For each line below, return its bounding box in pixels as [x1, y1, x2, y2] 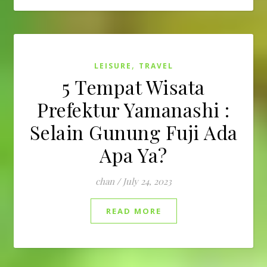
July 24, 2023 [123, 175, 172, 187]
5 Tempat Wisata [62, 74, 205, 100]
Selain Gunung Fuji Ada [29, 119, 238, 145]
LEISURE [94, 61, 132, 71]
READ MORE [105, 206, 162, 216]
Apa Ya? [100, 142, 167, 167]
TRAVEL [138, 61, 173, 71]
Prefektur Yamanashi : [37, 97, 230, 122]
